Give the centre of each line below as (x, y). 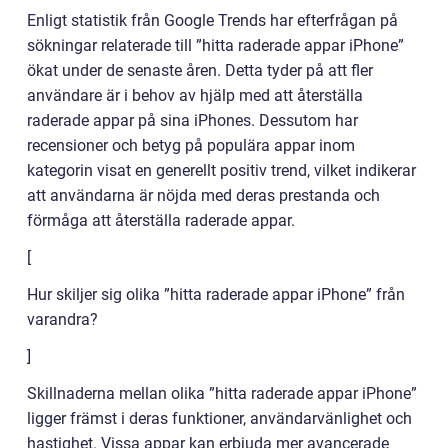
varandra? (62, 320)
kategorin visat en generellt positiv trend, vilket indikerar (221, 171)
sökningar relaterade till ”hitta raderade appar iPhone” (215, 46)
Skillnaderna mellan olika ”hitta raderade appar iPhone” (222, 394)
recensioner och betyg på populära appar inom (191, 146)
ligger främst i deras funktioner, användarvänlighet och (219, 419)
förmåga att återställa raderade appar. (161, 221)
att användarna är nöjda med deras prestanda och (203, 196)
